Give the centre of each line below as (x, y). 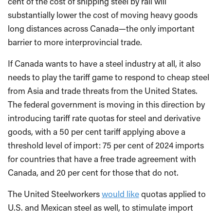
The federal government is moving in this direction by (106, 104)
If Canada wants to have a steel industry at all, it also (104, 63)
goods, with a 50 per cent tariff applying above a (97, 131)
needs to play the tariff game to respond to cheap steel (109, 77)
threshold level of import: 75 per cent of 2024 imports (106, 145)
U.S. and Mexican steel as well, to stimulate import (100, 207)
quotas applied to (173, 194)
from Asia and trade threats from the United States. (103, 91)
